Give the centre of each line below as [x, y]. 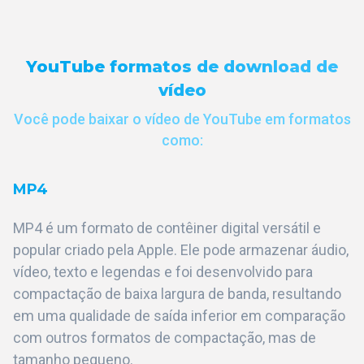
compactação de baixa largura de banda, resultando [177, 294]
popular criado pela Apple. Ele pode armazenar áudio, [181, 250]
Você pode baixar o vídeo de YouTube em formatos [182, 119]
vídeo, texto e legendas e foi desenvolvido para [163, 272]
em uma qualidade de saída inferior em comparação [179, 316]
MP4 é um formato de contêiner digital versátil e [167, 228]
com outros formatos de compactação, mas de [165, 338]
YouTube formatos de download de [182, 67]
